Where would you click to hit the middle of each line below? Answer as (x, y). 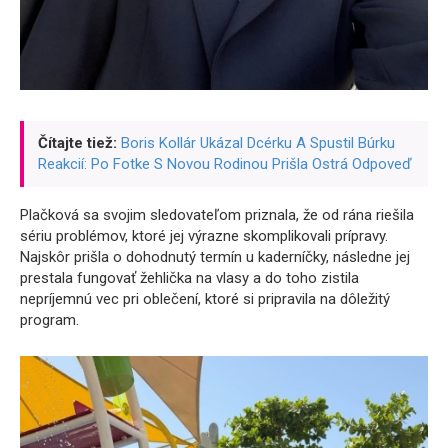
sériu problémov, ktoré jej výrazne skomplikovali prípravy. (204, 236)
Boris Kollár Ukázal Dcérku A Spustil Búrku (258, 143)
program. (49, 320)
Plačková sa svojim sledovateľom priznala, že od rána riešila (217, 215)
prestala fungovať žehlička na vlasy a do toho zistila (189, 278)
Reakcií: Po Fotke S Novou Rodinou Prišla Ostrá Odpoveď (225, 164)
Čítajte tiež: (77, 143)
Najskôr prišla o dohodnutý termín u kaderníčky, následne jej (215, 257)
